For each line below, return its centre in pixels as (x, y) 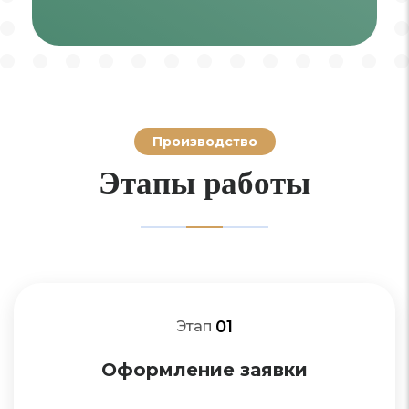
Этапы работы (204, 181)
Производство (204, 142)
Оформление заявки (204, 370)
